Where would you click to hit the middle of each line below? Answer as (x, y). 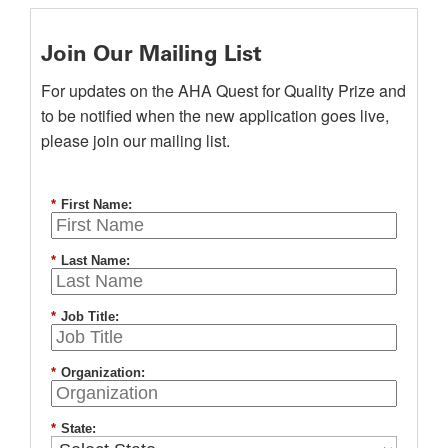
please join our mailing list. (135, 141)
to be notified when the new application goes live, (215, 116)
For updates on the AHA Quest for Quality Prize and (223, 91)
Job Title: (90, 317)
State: (78, 428)
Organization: (103, 372)
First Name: (96, 205)
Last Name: (95, 261)
